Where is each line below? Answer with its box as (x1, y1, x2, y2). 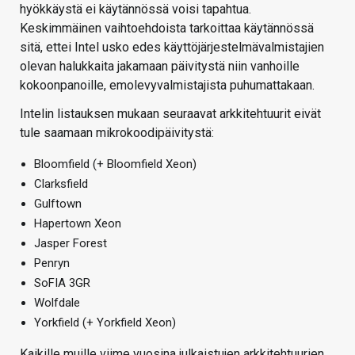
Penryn (34, 256, 70, 271)
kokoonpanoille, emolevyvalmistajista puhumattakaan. (20, 78, 315, 94)
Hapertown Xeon (34, 216, 121, 231)
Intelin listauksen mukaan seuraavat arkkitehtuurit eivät (20, 106, 321, 122)
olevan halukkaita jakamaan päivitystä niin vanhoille (20, 59, 300, 74)
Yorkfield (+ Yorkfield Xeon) (34, 315, 176, 330)
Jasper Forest (34, 236, 107, 251)
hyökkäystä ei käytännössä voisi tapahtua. (20, 2, 251, 17)
